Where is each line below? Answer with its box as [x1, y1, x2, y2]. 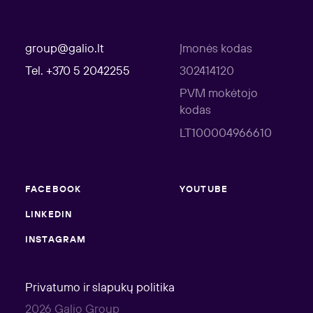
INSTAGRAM [24, 235, 87, 245]
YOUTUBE [179, 185, 228, 195]
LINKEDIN [24, 210, 73, 220]
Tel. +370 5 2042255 [24, 65, 130, 78]
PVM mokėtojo [179, 88, 258, 101]
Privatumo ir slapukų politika [24, 282, 175, 294]
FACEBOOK [24, 185, 82, 195]
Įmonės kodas [179, 43, 252, 55]
